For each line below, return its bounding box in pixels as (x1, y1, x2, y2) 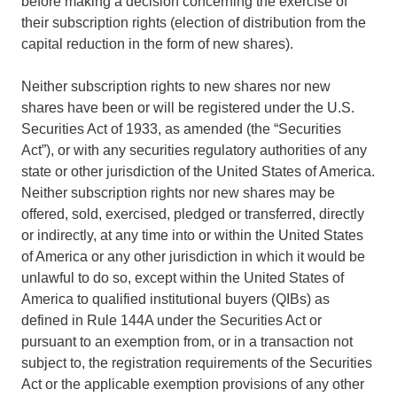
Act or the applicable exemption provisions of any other (21, 376, 364, 392)
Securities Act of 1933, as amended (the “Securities (21, 121, 341, 136)
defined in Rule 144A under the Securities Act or (21, 312, 322, 328)
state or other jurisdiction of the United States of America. (21, 163, 375, 179)
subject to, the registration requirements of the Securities (21, 354, 372, 370)
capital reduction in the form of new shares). (21, 35, 293, 51)
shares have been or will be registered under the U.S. (21, 99, 354, 115)
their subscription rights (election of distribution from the (21, 14, 366, 30)
